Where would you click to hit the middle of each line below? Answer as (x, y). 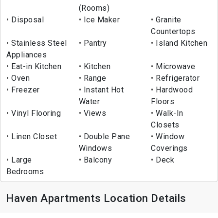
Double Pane (106, 137)
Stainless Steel (38, 43)
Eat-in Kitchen (35, 67)
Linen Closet (33, 137)
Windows (95, 148)
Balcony (97, 160)
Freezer (24, 90)
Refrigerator (177, 78)
